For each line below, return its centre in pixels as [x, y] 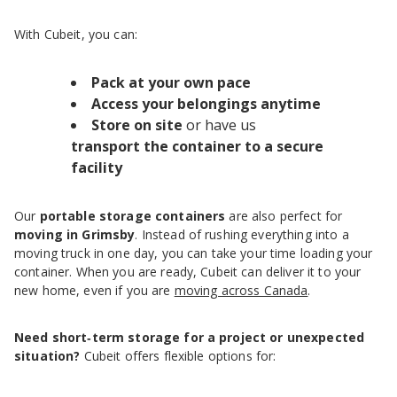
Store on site [137, 125]
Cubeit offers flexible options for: [178, 356]
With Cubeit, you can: [76, 35]
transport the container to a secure [197, 147]
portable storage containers [132, 216]
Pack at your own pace [171, 83]
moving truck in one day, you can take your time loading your [194, 253]
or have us [219, 125]
